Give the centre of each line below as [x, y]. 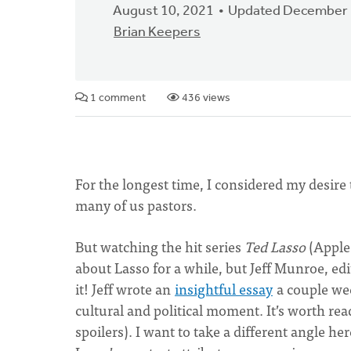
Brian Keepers [157, 33]
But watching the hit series [160, 246]
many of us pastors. [136, 205]
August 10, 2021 [163, 11]
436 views [205, 98]
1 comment [117, 98]
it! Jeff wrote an [125, 289]
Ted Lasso [277, 246]
